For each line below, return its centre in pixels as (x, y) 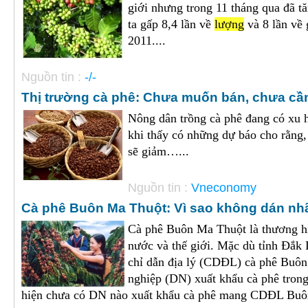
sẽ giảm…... (158, 152)
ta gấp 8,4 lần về (171, 24)
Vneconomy (224, 188)
